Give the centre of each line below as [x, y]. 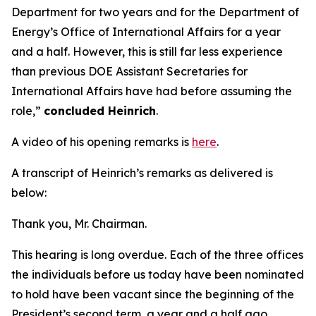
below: [29, 193]
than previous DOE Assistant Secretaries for [129, 71]
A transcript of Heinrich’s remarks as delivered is [142, 173]
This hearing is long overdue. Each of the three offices [157, 255]
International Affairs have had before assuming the [152, 91]
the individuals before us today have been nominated [158, 274]
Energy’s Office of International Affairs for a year [146, 32]
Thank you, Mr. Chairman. [79, 224]
